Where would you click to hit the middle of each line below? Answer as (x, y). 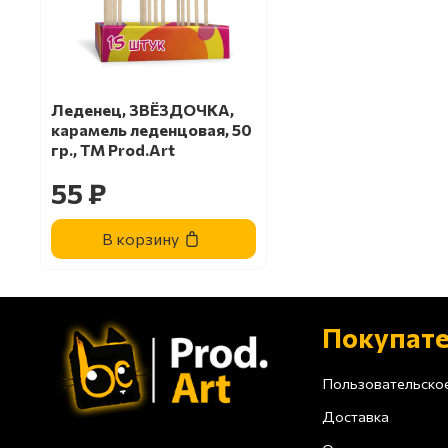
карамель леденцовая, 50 (151, 130)
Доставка (355, 416)
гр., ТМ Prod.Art (113, 150)
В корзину (141, 239)
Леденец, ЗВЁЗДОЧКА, (142, 110)
